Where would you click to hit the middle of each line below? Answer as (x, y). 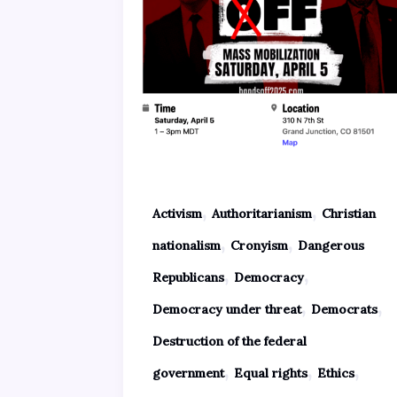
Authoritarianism (262, 213)
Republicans (188, 277)
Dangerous (331, 245)
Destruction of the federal (230, 341)
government (188, 373)
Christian (349, 213)
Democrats (344, 309)
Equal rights (271, 373)
